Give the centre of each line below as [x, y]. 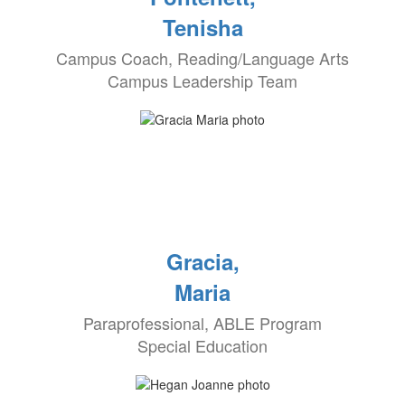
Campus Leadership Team [202, 80]
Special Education [202, 345]
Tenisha [202, 27]
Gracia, [202, 261]
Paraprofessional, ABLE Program [202, 323]
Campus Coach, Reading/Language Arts [202, 58]
